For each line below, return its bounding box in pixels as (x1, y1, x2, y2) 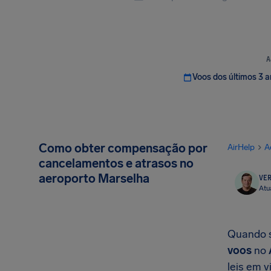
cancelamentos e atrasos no (39, 156, 194, 171)
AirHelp (227, 142, 255, 152)
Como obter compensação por (39, 141, 207, 155)
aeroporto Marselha (39, 171, 149, 186)
